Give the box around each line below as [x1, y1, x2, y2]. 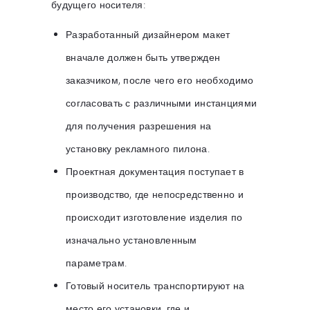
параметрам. [66, 256, 127, 270]
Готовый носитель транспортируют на [66, 279, 245, 293]
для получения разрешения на [66, 119, 212, 133]
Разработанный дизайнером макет [66, 28, 230, 42]
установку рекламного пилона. [66, 142, 210, 156]
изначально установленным [66, 233, 197, 247]
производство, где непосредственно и [66, 188, 244, 201]
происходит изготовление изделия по [66, 210, 243, 224]
